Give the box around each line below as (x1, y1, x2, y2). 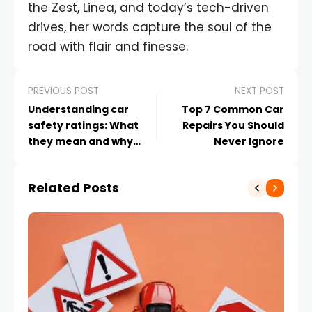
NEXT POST (235, 84, 284, 98)
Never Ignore (214, 134, 284, 149)
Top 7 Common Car (182, 102, 284, 117)
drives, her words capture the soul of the (28, 19, 272, 36)
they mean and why (28, 134, 133, 149)
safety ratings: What (28, 118, 139, 133)
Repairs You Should (182, 118, 284, 133)
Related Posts (28, 179, 119, 197)
